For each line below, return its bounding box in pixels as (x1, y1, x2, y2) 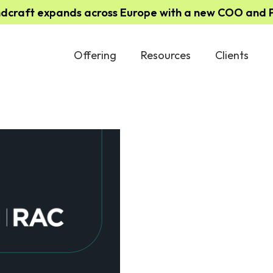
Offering (73, 48, 116, 62)
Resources (140, 48, 191, 62)
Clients (214, 48, 249, 62)
